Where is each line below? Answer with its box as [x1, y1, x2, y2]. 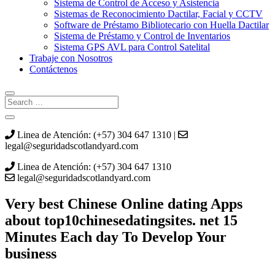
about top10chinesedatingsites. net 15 [5, 212, 238, 228]
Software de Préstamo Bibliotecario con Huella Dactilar [54, 20, 269, 30]
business [5, 245, 56, 261]
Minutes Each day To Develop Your [5, 228, 227, 245]
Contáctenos [29, 64, 77, 74]
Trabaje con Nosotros [29, 53, 112, 63]
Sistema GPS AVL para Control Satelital [54, 42, 210, 52]
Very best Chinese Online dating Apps [5, 195, 242, 212]
